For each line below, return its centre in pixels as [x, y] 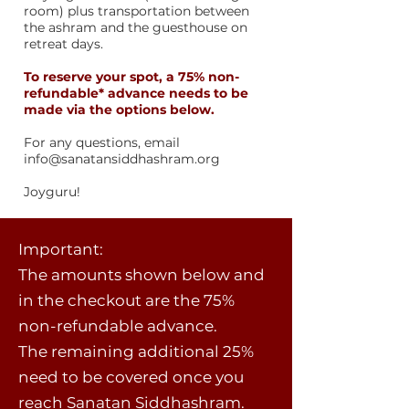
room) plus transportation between [136, 11]
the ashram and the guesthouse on [136, 27]
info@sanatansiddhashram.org [122, 159]
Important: [61, 249]
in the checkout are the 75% [126, 300]
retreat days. [65, 44]
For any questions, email [102, 142]
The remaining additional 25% [136, 351]
